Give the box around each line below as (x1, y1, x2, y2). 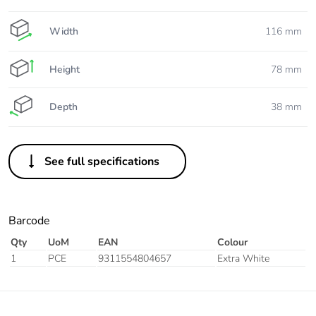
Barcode (8, 213, 50, 229)
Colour (217, 236, 248, 250)
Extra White (217, 252, 269, 266)
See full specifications (44, 154, 159, 170)
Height (49, 62, 80, 76)
